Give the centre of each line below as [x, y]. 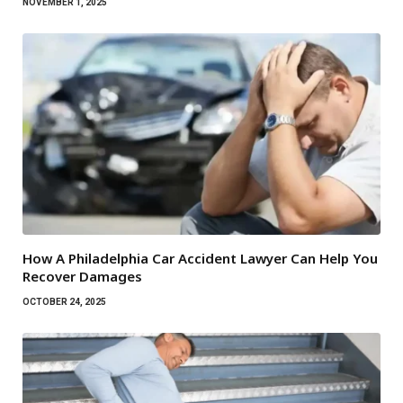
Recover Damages [82, 276]
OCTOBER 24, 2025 [64, 301]
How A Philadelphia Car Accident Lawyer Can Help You [200, 258]
